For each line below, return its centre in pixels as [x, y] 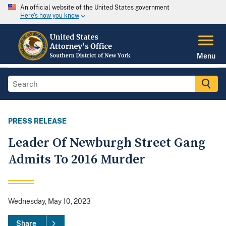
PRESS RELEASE [37, 121]
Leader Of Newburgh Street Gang [107, 143]
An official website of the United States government [95, 8]
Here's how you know [50, 16]
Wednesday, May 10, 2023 [49, 202]
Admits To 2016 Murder [77, 160]
